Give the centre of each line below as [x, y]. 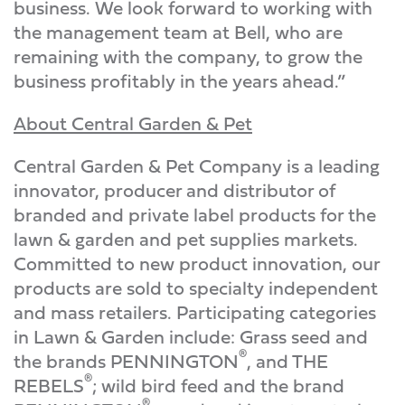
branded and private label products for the [195, 215]
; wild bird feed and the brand [218, 386]
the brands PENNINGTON [126, 361]
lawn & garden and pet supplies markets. [186, 239]
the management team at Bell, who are [178, 32]
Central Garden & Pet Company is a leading [197, 166]
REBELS [49, 386]
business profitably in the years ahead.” [179, 81]
